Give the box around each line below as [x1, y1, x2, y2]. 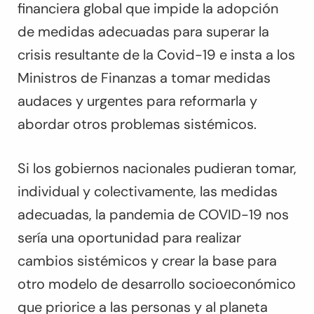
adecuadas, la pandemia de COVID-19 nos [18, 205, 289, 224]
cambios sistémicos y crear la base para [18, 252, 277, 271]
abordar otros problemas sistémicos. [18, 115, 257, 134]
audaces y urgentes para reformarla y [18, 92, 257, 111]
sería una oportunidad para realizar [18, 228, 241, 247]
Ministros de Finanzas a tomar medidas [18, 69, 271, 88]
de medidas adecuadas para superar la [18, 22, 269, 41]
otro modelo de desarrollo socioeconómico [18, 275, 296, 294]
